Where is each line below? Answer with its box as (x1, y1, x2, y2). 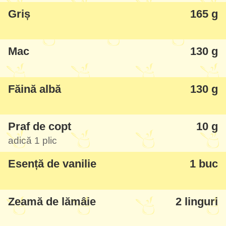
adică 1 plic (8, 135, 57, 146)
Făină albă (8, 82, 61, 95)
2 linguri (176, 195, 218, 208)
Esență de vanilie (8, 157, 96, 171)
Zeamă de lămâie (8, 195, 96, 208)
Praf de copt (8, 120, 71, 133)
